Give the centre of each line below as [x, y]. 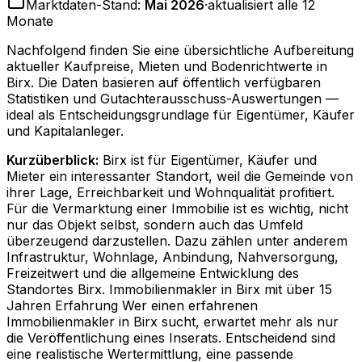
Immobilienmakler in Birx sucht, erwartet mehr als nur [173, 322]
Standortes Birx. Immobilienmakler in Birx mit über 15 [169, 290]
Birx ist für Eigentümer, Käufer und [210, 160]
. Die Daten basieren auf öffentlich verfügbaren [176, 83]
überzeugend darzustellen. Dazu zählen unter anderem [177, 241]
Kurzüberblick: [53, 160]
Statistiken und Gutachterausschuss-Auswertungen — [173, 99]
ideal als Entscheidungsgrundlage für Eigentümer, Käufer [181, 115]
